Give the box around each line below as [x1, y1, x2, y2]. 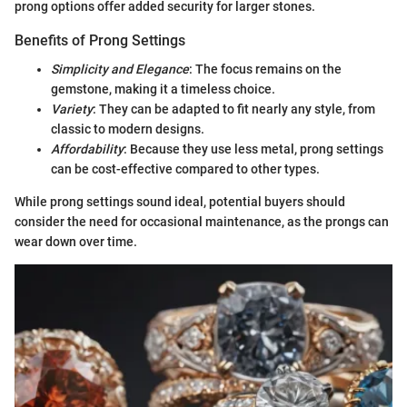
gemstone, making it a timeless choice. [51, 82, 275, 96]
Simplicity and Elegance [51, 62, 189, 76]
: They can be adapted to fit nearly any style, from [93, 102, 375, 116]
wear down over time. [15, 234, 137, 249]
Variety [51, 102, 93, 116]
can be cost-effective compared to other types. [51, 162, 320, 176]
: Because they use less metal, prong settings [124, 142, 383, 156]
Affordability [51, 142, 124, 156]
